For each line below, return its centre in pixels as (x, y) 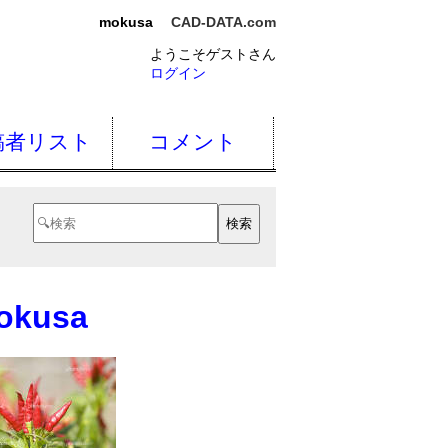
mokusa (125, 22)
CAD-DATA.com (223, 22)
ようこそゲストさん (213, 53)
